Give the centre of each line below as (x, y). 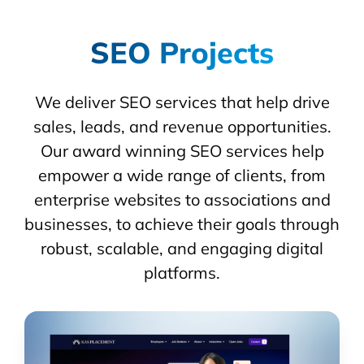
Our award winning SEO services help (182, 151)
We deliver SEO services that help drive (182, 102)
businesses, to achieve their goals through (182, 224)
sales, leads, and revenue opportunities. (182, 127)
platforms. (182, 273)
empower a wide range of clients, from (182, 175)
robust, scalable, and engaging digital (182, 249)
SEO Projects (182, 53)
